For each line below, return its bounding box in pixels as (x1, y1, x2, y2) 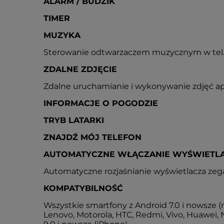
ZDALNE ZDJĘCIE (43, 64, 117, 74)
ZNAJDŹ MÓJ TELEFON (43, 132, 141, 142)
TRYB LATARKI (43, 115, 104, 125)
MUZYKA (43, 30, 80, 40)
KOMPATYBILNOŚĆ (43, 183, 123, 193)
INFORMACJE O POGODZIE (43, 98, 158, 108)
